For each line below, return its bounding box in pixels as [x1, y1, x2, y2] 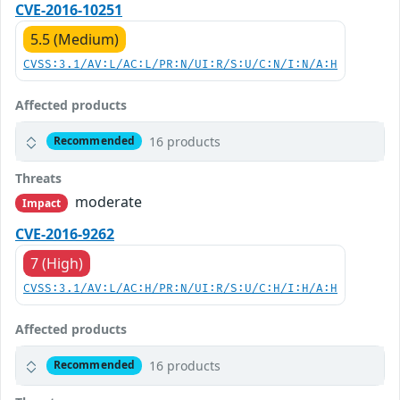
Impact [21, 195, 62, 211]
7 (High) [30, 253, 83, 273]
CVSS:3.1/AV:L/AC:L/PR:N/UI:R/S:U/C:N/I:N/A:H [23, 57, 337, 71]
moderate [71, 191, 143, 212]
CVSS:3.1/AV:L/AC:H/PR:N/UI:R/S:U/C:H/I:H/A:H [23, 281, 337, 296]
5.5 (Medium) [30, 29, 119, 49]
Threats [15, 169, 62, 187]
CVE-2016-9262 [15, 223, 114, 244]
